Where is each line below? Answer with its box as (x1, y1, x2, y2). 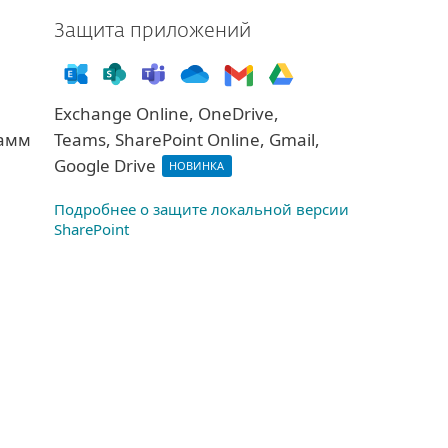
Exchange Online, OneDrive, (53, 101, 279, 125)
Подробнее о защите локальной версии (53, 198, 349, 219)
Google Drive (53, 153, 160, 177)
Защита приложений (53, 21, 251, 41)
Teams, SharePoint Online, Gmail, (53, 127, 320, 151)
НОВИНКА (168, 158, 225, 174)
